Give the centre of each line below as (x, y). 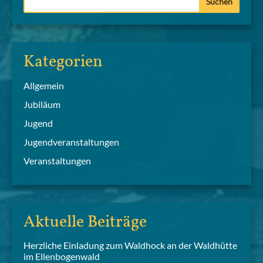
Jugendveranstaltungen (71, 142)
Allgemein (44, 86)
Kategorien (63, 62)
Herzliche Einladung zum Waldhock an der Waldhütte (130, 245)
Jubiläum (42, 104)
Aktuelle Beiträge (85, 222)
